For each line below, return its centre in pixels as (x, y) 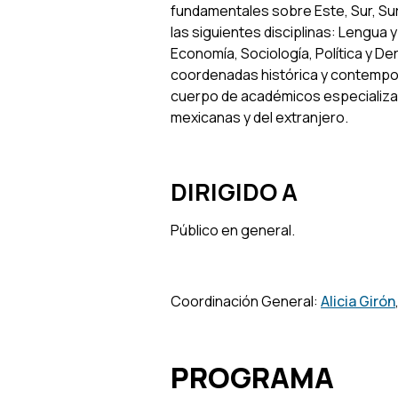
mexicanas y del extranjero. (259, 117)
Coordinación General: (246, 301)
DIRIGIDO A (234, 191)
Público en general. (233, 230)
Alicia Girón (358, 301)
